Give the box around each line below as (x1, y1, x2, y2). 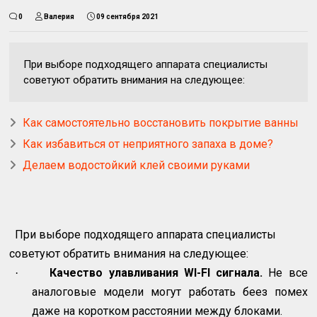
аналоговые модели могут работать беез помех (32, 284, 308, 299)
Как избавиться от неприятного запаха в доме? (23, 137, 274, 151)
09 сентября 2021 (96, 12, 159, 21)
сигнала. (209, 265, 263, 279)
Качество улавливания (50, 265, 184, 279)
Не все (263, 265, 308, 279)
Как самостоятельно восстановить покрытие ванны (23, 115, 299, 129)
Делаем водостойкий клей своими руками (23, 158, 250, 172)
